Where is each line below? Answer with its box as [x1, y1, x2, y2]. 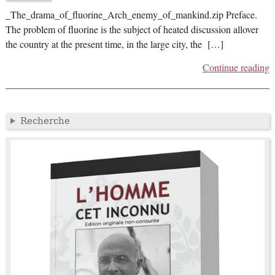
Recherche [20, 115, 70, 126]
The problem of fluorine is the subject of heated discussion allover [5, 22, 258, 36]
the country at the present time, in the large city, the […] [5, 37, 223, 51]
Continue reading [203, 60, 270, 74]
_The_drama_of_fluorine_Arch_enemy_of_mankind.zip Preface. [5, 7, 257, 21]
